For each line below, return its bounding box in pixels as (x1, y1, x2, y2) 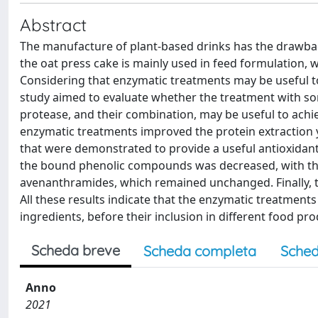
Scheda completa (143, 242, 256, 260)
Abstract (20, 14, 87, 35)
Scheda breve (31, 241, 120, 259)
